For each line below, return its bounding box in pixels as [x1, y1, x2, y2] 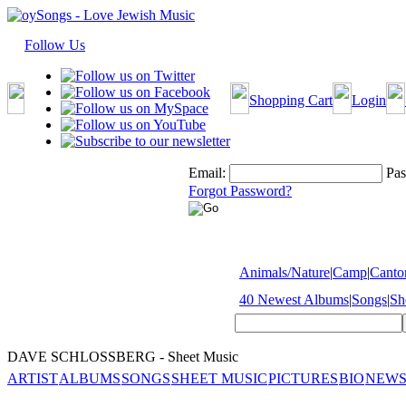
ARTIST [7, 371, 58, 386]
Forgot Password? [188, 183, 292, 198]
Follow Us [24, 37, 85, 53]
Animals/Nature [239, 265, 330, 280]
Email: [188, 165, 226, 180]
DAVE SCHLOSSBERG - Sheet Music [7, 349, 238, 364]
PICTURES [268, 371, 338, 386]
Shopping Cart [249, 92, 333, 108]
